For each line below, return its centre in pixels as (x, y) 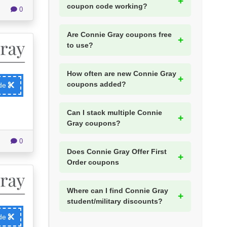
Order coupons (93, 162)
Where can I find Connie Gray (118, 191)
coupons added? (97, 84)
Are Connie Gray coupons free (119, 35)
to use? (80, 45)
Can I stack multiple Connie (115, 113)
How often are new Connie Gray (122, 74)
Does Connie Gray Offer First (117, 152)
